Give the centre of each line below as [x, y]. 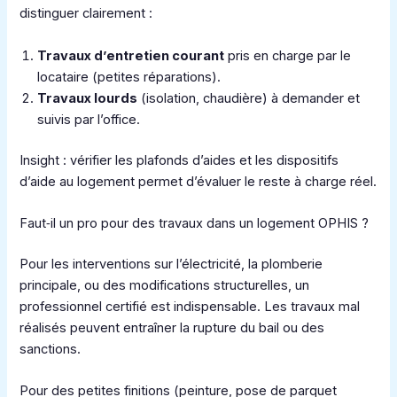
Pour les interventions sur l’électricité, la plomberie [171, 264]
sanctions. [51, 349]
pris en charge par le [288, 55]
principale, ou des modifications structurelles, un [165, 285]
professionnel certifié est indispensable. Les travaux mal [190, 306]
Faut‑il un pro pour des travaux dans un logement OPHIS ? [195, 224]
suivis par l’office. [89, 119]
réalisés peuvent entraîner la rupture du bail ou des [172, 327]
